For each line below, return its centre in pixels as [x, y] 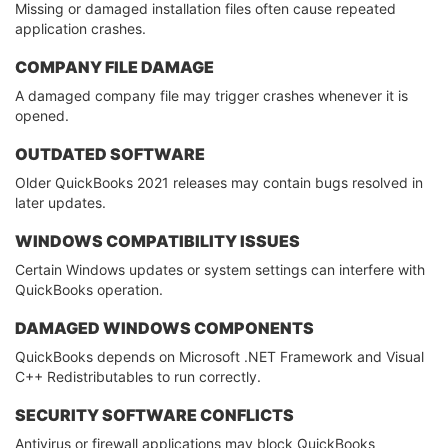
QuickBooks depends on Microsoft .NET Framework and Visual [219, 357]
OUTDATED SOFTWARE [110, 154]
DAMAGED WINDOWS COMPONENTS [164, 328]
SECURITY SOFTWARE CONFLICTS [154, 415]
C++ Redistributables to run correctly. [138, 377]
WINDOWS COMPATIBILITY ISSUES [157, 241]
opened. [42, 116]
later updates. [60, 203]
